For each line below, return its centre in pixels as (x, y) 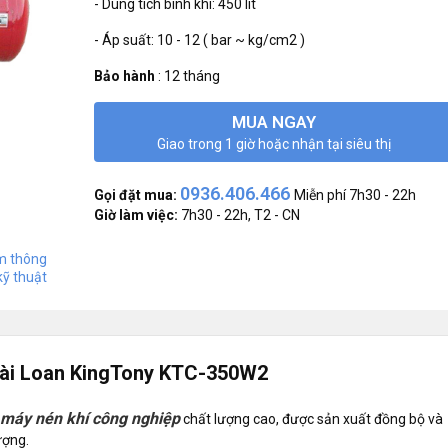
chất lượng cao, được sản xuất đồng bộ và (311, 418)
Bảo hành (126, 75)
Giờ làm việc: (136, 214)
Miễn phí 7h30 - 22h (355, 194)
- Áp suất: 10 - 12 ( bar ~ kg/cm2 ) (199, 39)
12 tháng (192, 75)
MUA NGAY (274, 121)
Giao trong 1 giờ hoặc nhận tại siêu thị (274, 143)
